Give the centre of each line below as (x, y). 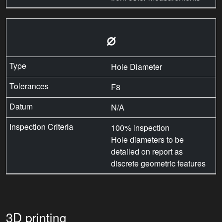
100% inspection (140, 128)
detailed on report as (147, 152)
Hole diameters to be (147, 140)
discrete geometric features (158, 164)
